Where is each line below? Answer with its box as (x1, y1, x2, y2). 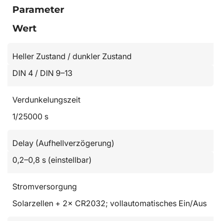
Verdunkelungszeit (12, 95, 80, 105)
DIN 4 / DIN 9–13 (12, 68, 73, 78)
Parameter (12, 4, 64, 15)
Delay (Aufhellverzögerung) (12, 138, 114, 148)
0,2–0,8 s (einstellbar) (12, 155, 92, 165)
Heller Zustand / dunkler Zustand (12, 51, 132, 61)
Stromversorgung (12, 182, 77, 191)
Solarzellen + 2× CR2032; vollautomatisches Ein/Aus (12, 198, 207, 208)
